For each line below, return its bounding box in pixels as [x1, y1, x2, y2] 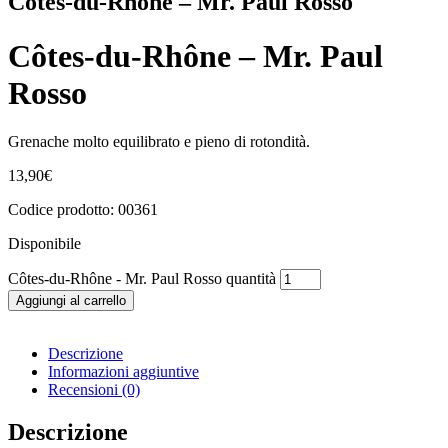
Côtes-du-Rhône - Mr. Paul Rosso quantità [8, 270, 276, 288]
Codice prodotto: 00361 [8, 201, 158, 219]
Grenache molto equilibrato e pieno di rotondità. [8, 133, 310, 151]
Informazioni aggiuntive [48, 363, 199, 381]
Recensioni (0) [48, 381, 140, 399]
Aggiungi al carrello [16, 293, 126, 309]
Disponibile [8, 235, 81, 253]
